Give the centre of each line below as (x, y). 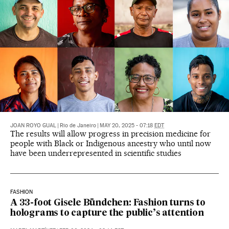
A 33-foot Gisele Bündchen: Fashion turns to (108, 203)
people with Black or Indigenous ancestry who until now (111, 144)
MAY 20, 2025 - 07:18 (127, 126)
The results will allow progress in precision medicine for (110, 134)
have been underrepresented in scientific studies (96, 153)
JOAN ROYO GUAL (33, 126)
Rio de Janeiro (78, 126)
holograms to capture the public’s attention (107, 214)
